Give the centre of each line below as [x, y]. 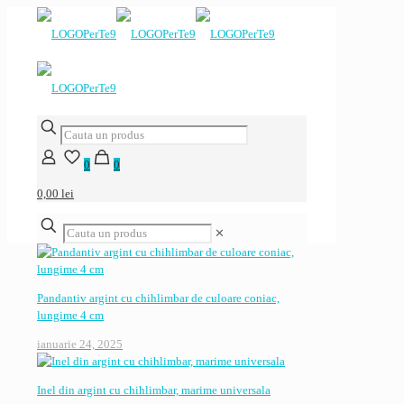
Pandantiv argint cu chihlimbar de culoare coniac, [158, 298]
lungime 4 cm [70, 315]
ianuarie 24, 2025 [80, 344]
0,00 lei [55, 193]
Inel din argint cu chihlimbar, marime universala [154, 390]
